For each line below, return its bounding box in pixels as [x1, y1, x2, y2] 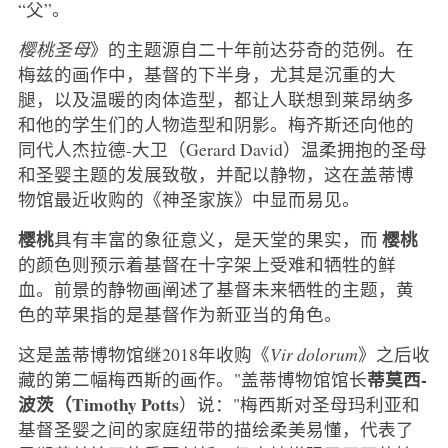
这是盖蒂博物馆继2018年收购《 [17, 342, 270, 367]
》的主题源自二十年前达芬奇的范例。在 [89, 37, 414, 62]
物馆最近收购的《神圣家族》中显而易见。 [17, 187, 360, 212]
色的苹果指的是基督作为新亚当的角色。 [17, 302, 342, 327]
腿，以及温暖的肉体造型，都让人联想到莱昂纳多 [17, 87, 414, 112]
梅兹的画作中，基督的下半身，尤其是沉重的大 [17, 62, 396, 87]
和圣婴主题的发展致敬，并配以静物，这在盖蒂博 [17, 162, 414, 187]
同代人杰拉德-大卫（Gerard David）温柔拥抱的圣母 [17, 137, 427, 162]
